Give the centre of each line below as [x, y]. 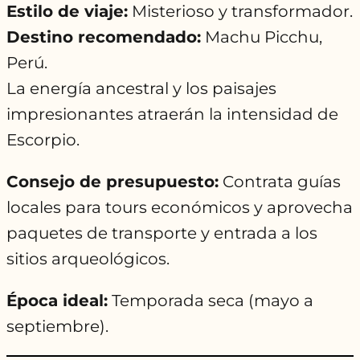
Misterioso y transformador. [240, 12]
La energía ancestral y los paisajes [141, 89]
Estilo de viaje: [67, 12]
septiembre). [57, 327]
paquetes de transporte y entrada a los [162, 233]
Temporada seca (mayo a [211, 301]
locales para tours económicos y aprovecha [180, 208]
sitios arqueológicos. [88, 259]
